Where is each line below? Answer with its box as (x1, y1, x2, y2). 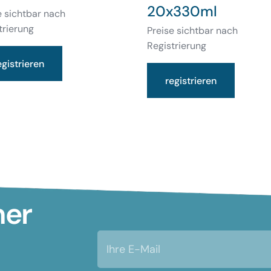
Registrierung (146, 39, 206, 53)
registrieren (165, 74, 217, 87)
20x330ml (146, 2, 217, 21)
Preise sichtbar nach (146, 24, 238, 38)
